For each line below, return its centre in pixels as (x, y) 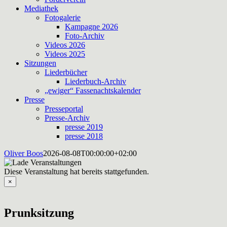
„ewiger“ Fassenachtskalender (93, 90)
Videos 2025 (65, 54)
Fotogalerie (63, 17)
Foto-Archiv (85, 36)
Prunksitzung (39, 213)
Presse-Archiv (67, 118)
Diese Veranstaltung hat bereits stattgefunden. (77, 172)
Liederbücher (66, 72)
